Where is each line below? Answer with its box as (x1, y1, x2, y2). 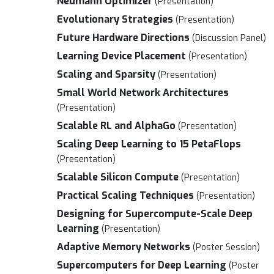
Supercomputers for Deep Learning (57, 259, 226, 272)
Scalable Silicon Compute (57, 171, 179, 183)
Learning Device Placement (57, 50, 186, 62)
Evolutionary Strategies (57, 13, 173, 26)
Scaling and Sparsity (57, 68, 155, 81)
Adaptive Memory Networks (57, 240, 190, 253)
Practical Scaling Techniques (57, 189, 194, 202)
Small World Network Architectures (57, 86, 229, 99)
